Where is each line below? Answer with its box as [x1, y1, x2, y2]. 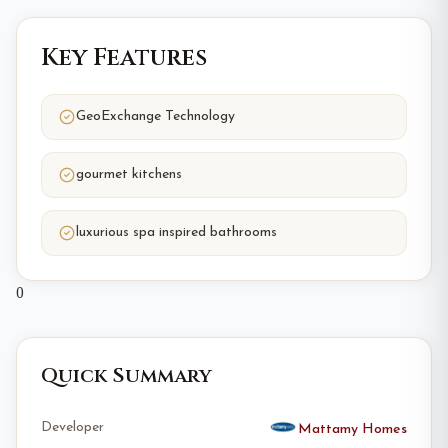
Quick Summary [41, 362, 212, 389]
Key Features [41, 42, 207, 74]
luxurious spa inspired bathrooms [76, 225, 277, 240]
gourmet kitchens [76, 167, 182, 182]
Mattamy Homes [298, 422, 407, 437]
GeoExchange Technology [76, 109, 235, 124]
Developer [41, 420, 104, 435]
